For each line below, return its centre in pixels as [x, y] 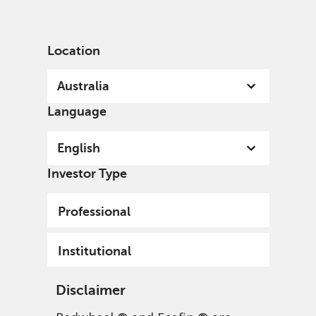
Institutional [94, 251]
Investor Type [87, 174]
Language [77, 111]
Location [73, 51]
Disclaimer [90, 290]
